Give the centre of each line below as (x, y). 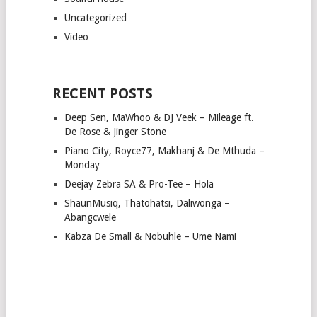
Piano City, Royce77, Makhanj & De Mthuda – (164, 150)
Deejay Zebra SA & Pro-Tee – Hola (139, 184)
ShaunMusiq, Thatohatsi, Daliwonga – (147, 203)
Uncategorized (95, 17)
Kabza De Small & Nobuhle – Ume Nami (150, 236)
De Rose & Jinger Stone (115, 131)
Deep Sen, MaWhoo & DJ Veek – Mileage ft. (159, 117)
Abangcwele (90, 217)
